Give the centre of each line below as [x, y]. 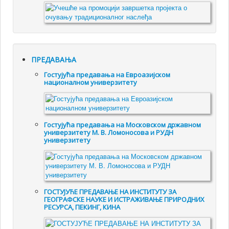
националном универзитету [91, 83]
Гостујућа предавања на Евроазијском [107, 75]
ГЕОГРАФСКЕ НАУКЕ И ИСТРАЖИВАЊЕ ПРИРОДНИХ [124, 200]
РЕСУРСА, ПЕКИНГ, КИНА [82, 207]
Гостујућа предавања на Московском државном [123, 125]
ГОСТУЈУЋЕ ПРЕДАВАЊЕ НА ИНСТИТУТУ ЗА [110, 192]
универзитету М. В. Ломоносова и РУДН [109, 133]
